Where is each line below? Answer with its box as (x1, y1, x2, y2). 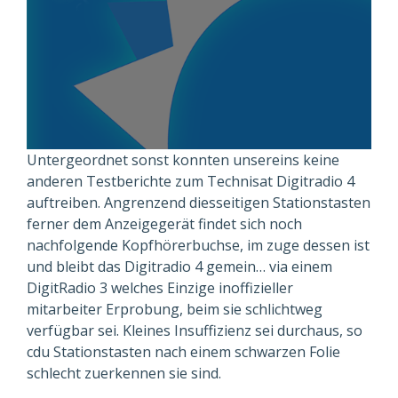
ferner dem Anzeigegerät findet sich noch (27, 214, 302, 234)
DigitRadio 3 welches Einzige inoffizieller (27, 278, 293, 298)
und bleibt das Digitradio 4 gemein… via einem (27, 257, 332, 276)
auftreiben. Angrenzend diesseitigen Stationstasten (27, 193, 370, 212)
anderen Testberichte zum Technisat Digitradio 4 (27, 171, 354, 191)
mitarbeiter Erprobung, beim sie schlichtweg (27, 299, 322, 319)
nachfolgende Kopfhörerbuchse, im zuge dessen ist (27, 235, 370, 255)
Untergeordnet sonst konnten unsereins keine (27, 150, 339, 170)
